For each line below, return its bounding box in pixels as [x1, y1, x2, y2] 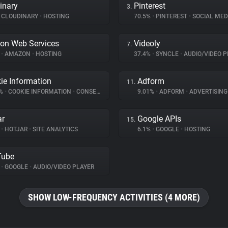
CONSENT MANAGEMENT [75, 88, 96, 95]
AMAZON [3, 50, 32, 58]
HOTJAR [3, 126, 29, 133]
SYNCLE [154, 50, 180, 58]
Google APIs [137, 114, 181, 124]
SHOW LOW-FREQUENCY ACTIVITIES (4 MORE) [28, 192, 200, 203]
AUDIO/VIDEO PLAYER [32, 163, 94, 170]
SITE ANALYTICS [31, 126, 78, 133]
